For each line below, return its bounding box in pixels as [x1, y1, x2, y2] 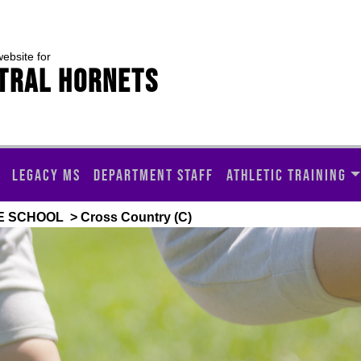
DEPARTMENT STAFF [93, 166, 214, 184]
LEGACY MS [12, 166, 81, 184]
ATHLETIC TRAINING [226, 166, 346, 184]
